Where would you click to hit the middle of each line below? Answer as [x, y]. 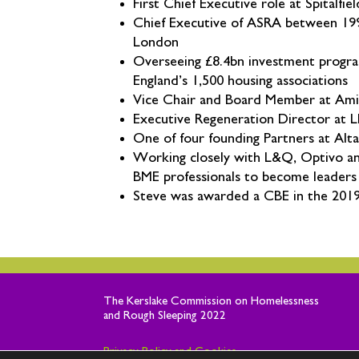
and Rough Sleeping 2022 [164, 316]
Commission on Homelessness [243, 301]
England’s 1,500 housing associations [240, 81]
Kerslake [147, 301]
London [156, 42]
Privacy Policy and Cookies [169, 351]
